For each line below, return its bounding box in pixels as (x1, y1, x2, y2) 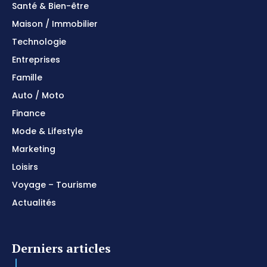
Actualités (12, 196, 56, 209)
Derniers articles (12, 240, 111, 256)
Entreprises (12, 53, 60, 66)
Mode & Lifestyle (12, 125, 83, 137)
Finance (12, 107, 45, 119)
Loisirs (12, 160, 38, 173)
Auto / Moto (12, 89, 64, 101)
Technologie (12, 35, 66, 48)
